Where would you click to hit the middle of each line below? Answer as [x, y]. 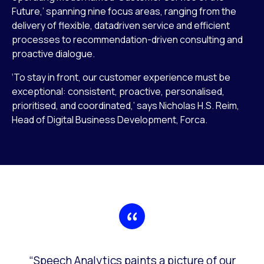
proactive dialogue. [53, 53]
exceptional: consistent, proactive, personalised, [118, 91]
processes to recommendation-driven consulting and [127, 39]
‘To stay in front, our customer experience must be [121, 77]
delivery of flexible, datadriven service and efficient [121, 25]
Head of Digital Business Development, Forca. [110, 119]
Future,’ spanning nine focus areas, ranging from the [124, 11]
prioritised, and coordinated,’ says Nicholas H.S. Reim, [126, 105]
